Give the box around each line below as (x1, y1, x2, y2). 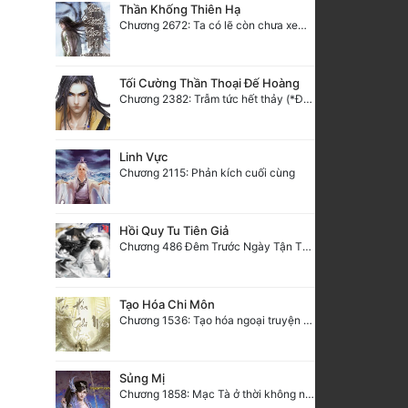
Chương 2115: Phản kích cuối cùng (119, 165, 295, 179)
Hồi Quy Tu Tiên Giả (119, 222, 229, 238)
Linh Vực (119, 148, 168, 164)
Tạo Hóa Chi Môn (119, 296, 215, 311)
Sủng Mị (119, 370, 165, 385)
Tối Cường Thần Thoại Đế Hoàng (119, 75, 300, 90)
